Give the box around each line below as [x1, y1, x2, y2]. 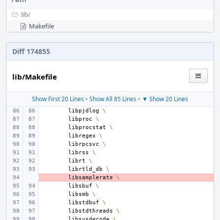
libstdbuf [68, 199, 99, 206]
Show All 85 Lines [89, 95, 137, 103]
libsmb [68, 191, 89, 197]
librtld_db [68, 166, 103, 172]
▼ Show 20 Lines [142, 95, 188, 103]
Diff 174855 [12, 47, 50, 56]
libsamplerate [68, 174, 113, 181]
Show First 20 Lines [32, 95, 84, 103]
